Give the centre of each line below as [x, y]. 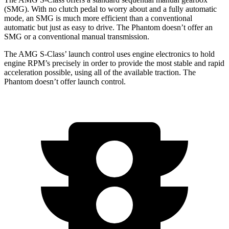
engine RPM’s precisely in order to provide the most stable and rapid [114, 63]
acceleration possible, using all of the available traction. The [100, 72]
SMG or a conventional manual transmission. [77, 36]
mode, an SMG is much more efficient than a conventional [98, 18]
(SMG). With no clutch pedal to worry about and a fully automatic [110, 9]
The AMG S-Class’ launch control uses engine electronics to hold [109, 54]
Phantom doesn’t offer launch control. [65, 81]
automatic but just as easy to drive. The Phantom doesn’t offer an [108, 27]
